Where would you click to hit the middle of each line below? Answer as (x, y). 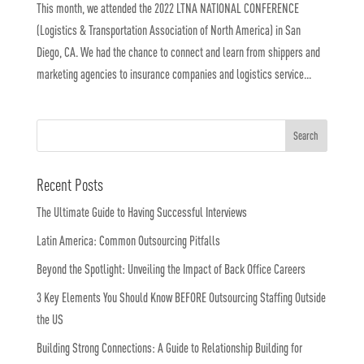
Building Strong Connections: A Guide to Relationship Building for (169, 348)
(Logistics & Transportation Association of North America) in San (168, 30)
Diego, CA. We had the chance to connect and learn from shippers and (178, 52)
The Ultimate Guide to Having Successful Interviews (143, 212)
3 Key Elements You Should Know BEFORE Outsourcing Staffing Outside (181, 298)
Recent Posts (69, 185)
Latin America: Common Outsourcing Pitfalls (130, 241)
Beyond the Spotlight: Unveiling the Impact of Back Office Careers (171, 269)
